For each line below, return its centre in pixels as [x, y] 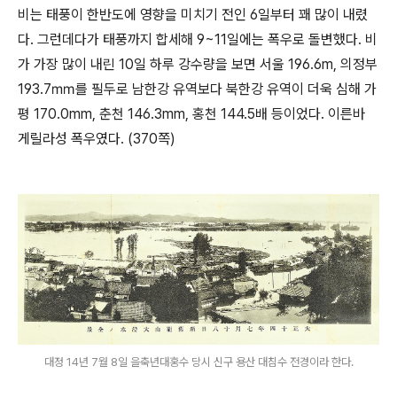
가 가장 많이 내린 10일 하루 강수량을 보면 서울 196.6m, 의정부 [198, 64]
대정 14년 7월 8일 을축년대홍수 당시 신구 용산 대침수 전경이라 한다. [198, 362]
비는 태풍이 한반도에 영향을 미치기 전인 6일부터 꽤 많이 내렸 [193, 15]
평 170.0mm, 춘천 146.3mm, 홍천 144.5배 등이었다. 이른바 [191, 114]
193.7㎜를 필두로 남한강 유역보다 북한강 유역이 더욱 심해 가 [197, 89]
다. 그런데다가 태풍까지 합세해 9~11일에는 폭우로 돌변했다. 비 [198, 39]
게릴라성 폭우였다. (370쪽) [97, 139]
